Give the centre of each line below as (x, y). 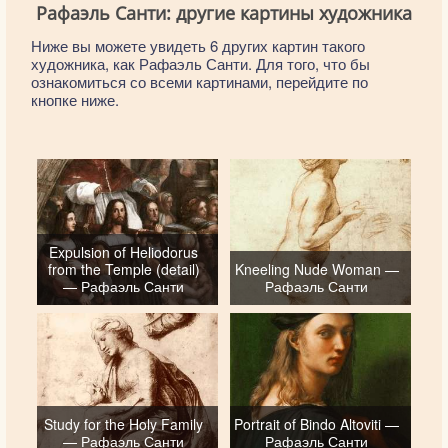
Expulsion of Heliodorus (124, 252)
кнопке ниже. (75, 99)
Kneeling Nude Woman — (316, 269)
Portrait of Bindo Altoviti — (317, 423)
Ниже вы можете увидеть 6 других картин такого (198, 45)
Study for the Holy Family (124, 423)
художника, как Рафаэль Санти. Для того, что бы (200, 63)
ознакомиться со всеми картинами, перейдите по (199, 81)
